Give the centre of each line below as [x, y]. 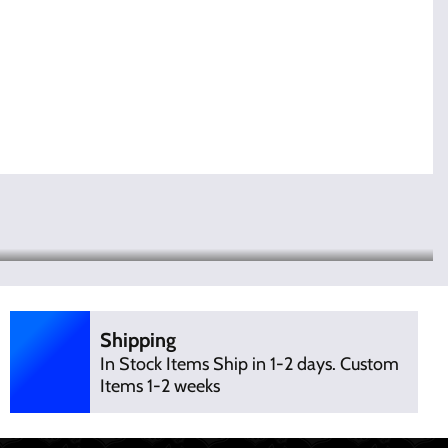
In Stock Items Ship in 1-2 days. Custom [249, 364]
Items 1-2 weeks [159, 386]
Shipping [137, 340]
